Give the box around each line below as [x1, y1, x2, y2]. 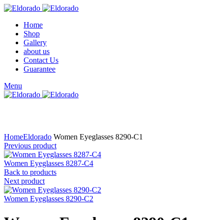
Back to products [4, 168, 56, 176]
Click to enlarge [4, 124, 53, 132]
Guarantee [24, 65, 55, 73]
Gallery [24, 38, 47, 47]
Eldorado [23, 133, 52, 141]
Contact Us [24, 56, 58, 64]
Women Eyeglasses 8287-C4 [4, 159, 93, 167]
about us [24, 47, 50, 55]
